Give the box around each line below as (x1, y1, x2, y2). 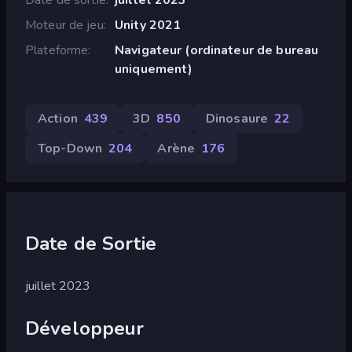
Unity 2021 (114, 16, 181, 34)
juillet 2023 (25, 277, 91, 295)
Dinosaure (205, 109, 269, 127)
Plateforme (25, 41, 89, 59)
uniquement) (114, 60, 193, 78)
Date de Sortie (25, 230, 156, 256)
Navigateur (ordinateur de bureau (114, 41, 319, 59)
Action (38, 109, 78, 127)
